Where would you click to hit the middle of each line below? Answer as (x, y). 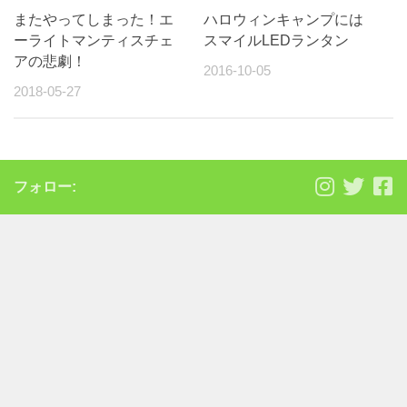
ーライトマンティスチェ (94, 41)
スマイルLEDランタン (276, 41)
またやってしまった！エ (94, 20)
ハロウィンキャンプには (283, 20)
